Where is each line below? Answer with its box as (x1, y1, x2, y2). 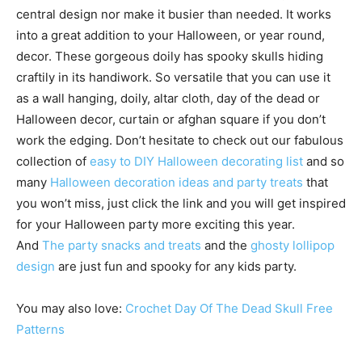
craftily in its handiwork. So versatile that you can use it (16, 69, 330, 85)
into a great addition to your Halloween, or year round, (16, 27, 325, 43)
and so (306, 154, 344, 169)
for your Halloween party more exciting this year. (16, 217, 295, 232)
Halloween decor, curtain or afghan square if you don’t (16, 112, 326, 127)
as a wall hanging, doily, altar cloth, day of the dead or (16, 90, 320, 106)
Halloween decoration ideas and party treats (50, 175, 303, 190)
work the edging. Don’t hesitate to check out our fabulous (16, 133, 343, 148)
